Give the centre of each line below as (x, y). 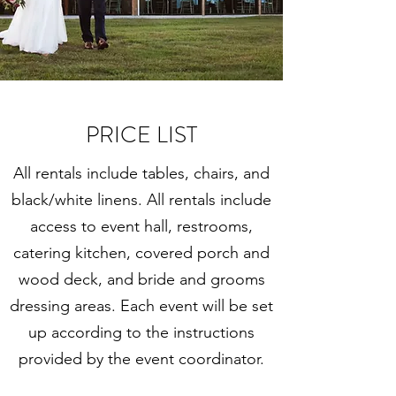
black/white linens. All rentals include (141, 199)
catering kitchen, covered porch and (141, 252)
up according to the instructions (141, 332)
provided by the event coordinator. (141, 358)
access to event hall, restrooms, (141, 226)
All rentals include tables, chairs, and (141, 173)
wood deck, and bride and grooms (141, 279)
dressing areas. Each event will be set (141, 305)
